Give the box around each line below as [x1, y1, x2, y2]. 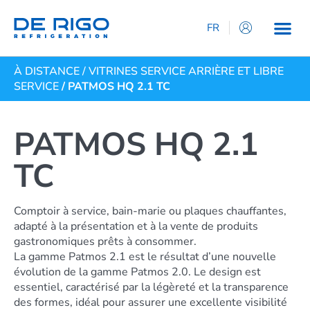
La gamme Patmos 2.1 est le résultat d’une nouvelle [14, 248, 276, 264]
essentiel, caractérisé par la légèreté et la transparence [14, 279, 289, 295]
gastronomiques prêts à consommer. [14, 233, 197, 249]
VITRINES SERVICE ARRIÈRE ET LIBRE [89, 63, 284, 79]
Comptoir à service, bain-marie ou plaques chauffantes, [14, 203, 286, 219]
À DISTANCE [14, 63, 80, 79]
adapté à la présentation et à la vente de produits [14, 218, 258, 234]
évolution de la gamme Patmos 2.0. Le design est [14, 264, 261, 280]
